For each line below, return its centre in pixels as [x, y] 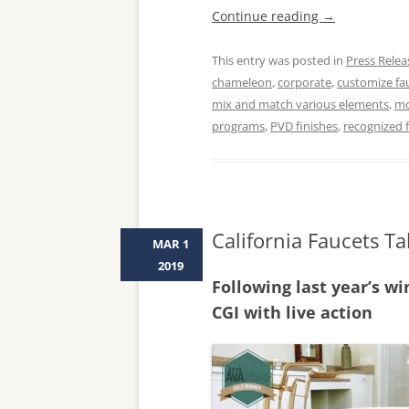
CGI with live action [292, 312]
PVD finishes [304, 126]
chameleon [242, 82]
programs [238, 126]
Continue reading [267, 16]
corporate [304, 82]
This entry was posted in [279, 60]
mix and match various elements [300, 104]
